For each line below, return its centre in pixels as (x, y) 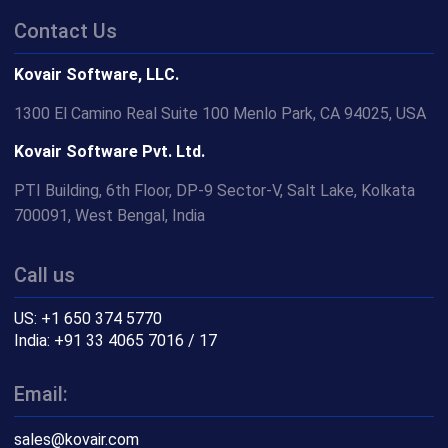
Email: (41, 394)
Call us (45, 275)
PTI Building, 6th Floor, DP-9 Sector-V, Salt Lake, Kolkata (215, 191)
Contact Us (66, 31)
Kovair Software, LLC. (97, 75)
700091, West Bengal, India (110, 216)
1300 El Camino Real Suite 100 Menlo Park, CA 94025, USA (220, 114)
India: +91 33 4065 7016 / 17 (116, 341)
